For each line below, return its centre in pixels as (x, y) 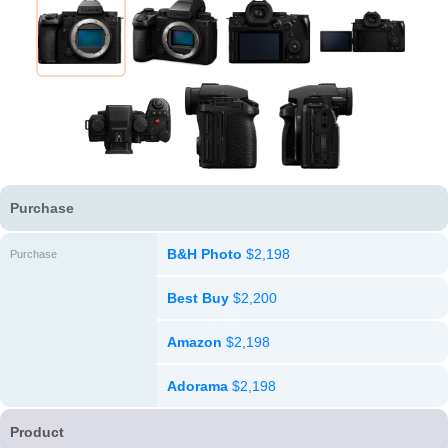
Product (37, 432)
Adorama (197, 386)
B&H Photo (204, 254)
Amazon (194, 342)
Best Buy (197, 298)
